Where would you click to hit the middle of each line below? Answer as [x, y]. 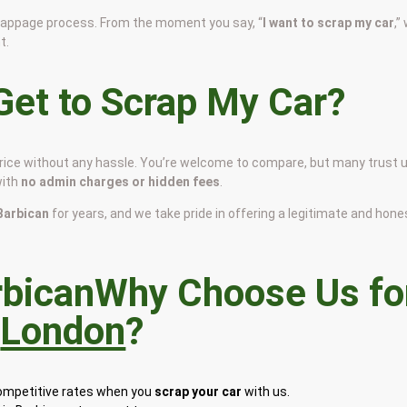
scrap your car [199, 391]
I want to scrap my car [329, 23]
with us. [266, 391]
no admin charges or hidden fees [121, 182]
